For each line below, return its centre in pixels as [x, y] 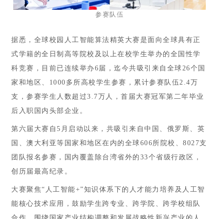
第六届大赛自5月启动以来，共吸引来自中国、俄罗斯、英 [108, 129]
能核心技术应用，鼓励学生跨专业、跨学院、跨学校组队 [106, 203]
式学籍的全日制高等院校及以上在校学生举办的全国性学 [106, 54]
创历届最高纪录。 [42, 171]
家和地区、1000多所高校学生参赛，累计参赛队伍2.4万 [105, 82]
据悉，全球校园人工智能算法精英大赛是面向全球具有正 [106, 40]
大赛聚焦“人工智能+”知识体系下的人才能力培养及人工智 [108, 189]
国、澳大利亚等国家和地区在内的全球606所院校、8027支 [109, 143]
